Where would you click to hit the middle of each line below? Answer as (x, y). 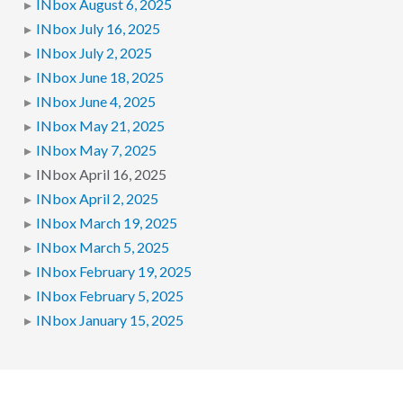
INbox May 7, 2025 (96, 151)
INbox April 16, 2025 (101, 175)
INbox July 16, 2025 (98, 29)
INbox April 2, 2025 (97, 199)
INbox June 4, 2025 (95, 102)
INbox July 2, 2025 (94, 54)
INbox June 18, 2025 (99, 78)
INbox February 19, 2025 (113, 272)
